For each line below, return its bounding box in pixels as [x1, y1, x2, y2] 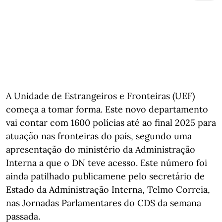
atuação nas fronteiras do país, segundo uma [6, 130, 192, 142]
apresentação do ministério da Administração [6, 143, 195, 155]
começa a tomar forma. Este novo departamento [6, 103, 208, 115]
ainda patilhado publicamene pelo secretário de [6, 170, 205, 182]
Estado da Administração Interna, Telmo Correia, [6, 183, 210, 195]
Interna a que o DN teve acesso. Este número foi [6, 157, 207, 168]
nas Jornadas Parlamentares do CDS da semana [6, 197, 201, 209]
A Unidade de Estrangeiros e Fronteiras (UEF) [6, 90, 195, 102]
